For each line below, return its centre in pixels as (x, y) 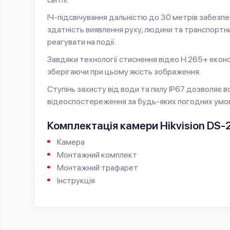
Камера (71, 142)
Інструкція (76, 180)
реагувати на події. (82, 42)
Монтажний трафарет (98, 167)
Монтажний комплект (97, 155)
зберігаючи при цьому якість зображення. (124, 71)
